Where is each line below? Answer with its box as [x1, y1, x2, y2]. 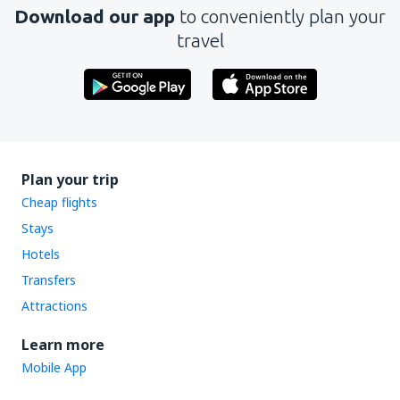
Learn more [21, 335, 104, 354]
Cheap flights [21, 194, 97, 211]
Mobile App [21, 359, 87, 376]
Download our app [14, 5, 179, 27]
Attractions [21, 297, 87, 314]
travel [176, 29, 224, 51]
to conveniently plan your [179, 5, 386, 27]
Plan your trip [21, 170, 119, 189]
